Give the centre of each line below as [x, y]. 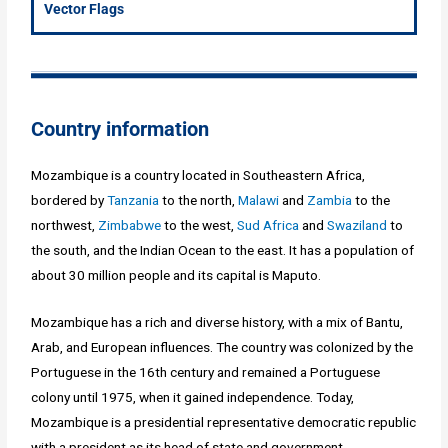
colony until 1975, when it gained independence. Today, [193, 397]
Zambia [330, 200]
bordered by [69, 200]
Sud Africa [268, 225]
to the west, [199, 225]
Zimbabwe [130, 225]
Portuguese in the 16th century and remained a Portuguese [206, 372]
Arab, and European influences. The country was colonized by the [222, 347]
